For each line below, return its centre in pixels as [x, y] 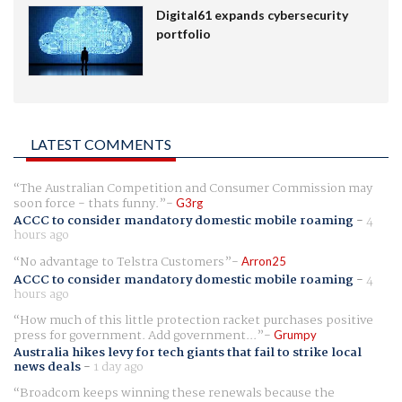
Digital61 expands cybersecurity [252, 15]
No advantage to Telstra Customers [122, 262]
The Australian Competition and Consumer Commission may [196, 189]
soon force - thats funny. [86, 204]
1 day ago [118, 367]
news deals [47, 367]
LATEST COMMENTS [101, 144]
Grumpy [295, 334]
